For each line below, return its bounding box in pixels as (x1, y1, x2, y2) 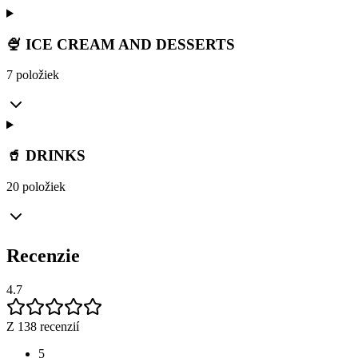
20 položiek (6, 179, 66, 193)
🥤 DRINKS (6, 147, 86, 165)
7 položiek (6, 68, 59, 82)
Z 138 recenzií (6, 319, 79, 333)
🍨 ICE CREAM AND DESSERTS (6, 35, 235, 53)
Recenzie (6, 245, 80, 266)
